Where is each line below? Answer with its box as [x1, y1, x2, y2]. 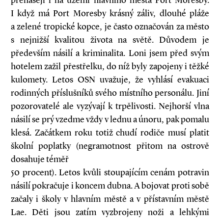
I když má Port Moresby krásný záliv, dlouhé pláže [11, 8, 209, 19]
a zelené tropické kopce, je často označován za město [11, 21, 209, 32]
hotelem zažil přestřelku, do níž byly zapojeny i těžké [11, 61, 209, 72]
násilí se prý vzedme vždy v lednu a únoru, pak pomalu [11, 114, 209, 125]
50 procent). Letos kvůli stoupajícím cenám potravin [11, 167, 209, 178]
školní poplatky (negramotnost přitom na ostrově [11, 140, 209, 151]
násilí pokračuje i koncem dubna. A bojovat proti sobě [11, 180, 209, 191]
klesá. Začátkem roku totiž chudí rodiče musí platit [11, 127, 209, 138]
